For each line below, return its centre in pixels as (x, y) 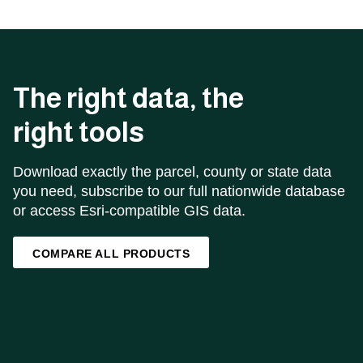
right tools (79, 132)
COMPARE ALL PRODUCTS (111, 254)
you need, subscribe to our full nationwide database (179, 191)
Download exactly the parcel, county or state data (172, 172)
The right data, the (128, 98)
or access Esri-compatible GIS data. (129, 211)
